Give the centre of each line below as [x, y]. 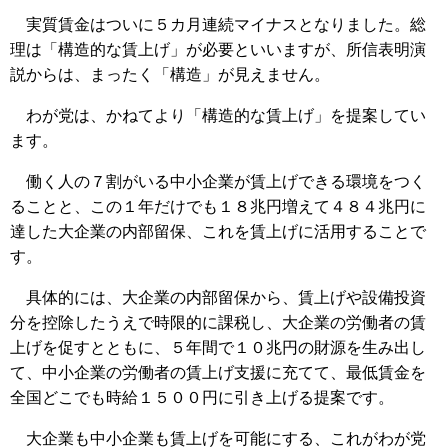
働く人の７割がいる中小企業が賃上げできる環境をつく [218, 181]
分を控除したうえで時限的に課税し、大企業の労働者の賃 [218, 322]
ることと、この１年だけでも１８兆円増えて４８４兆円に [218, 206]
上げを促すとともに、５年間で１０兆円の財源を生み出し [218, 347]
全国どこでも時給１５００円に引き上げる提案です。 [202, 397]
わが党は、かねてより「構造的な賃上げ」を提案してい [218, 115]
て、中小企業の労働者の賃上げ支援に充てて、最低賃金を [218, 372]
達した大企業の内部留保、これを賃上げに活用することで [218, 231]
